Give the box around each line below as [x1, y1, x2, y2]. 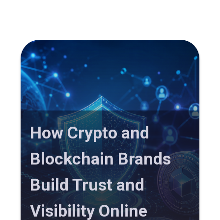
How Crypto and [30, 123, 150, 143]
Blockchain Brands [30, 149, 171, 169]
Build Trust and [30, 175, 145, 195]
